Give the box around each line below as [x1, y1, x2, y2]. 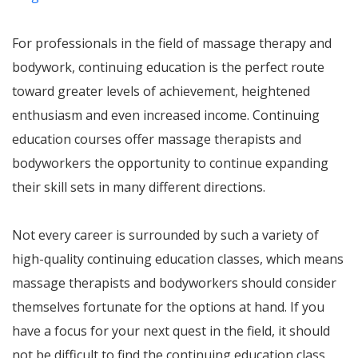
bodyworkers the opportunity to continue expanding [12, 154, 328, 172]
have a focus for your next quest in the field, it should [12, 322, 330, 340]
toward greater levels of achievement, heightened [12, 82, 310, 100]
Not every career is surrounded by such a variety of [12, 226, 319, 244]
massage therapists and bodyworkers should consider [12, 274, 336, 292]
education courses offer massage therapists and [12, 130, 301, 148]
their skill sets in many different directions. [12, 178, 265, 196]
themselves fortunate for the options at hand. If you [12, 298, 324, 316]
